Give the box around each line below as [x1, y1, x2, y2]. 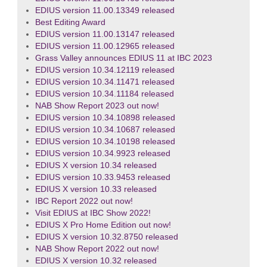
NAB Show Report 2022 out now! [35, 244, 159, 254]
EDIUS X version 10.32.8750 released [35, 232, 178, 242]
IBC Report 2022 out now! [35, 197, 133, 206]
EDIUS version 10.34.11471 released [35, 77, 175, 87]
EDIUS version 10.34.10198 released [35, 137, 175, 147]
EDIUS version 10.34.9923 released [35, 149, 170, 159]
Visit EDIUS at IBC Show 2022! [35, 209, 151, 218]
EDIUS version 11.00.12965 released [35, 42, 175, 51]
